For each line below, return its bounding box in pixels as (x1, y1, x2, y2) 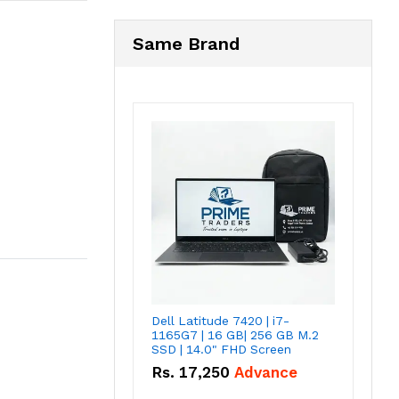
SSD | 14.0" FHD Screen (151, 342, 291, 357)
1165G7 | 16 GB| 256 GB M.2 (151, 328, 319, 343)
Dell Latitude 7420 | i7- (151, 313, 289, 329)
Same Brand (133, 33, 240, 55)
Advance (234, 363, 297, 382)
